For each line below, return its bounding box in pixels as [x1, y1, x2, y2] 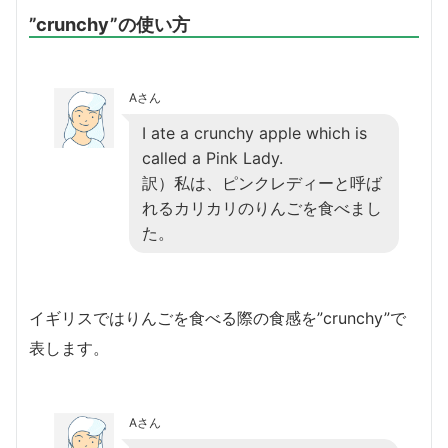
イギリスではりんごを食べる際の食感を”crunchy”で [29, 307, 406, 328]
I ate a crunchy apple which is [142, 122, 367, 143]
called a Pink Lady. [142, 147, 283, 168]
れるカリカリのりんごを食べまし [142, 197, 382, 218]
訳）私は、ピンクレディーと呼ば [142, 172, 382, 193]
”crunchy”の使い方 [29, 12, 190, 35]
